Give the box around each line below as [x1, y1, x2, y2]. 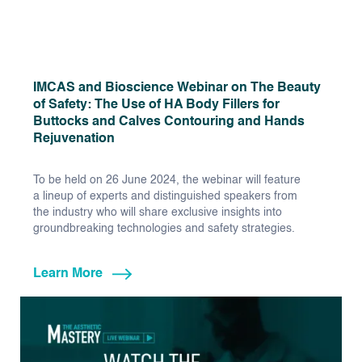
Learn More [33, 267, 103, 281]
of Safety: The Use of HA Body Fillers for [33, 99, 280, 112]
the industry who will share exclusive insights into [33, 207, 282, 219]
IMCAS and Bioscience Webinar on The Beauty [33, 82, 321, 95]
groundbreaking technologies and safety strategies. [33, 223, 295, 235]
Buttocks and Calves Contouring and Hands [33, 116, 305, 129]
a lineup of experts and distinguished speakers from [33, 191, 297, 203]
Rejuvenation [33, 133, 115, 146]
